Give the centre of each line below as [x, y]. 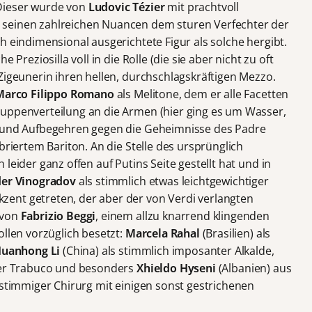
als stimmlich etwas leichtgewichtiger [173, 181]
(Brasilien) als [236, 234]
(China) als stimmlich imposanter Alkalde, [169, 251]
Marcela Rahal [164, 234]
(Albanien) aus [255, 268]
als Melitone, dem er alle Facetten [203, 94]
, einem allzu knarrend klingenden [183, 216]
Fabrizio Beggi [58, 216]
